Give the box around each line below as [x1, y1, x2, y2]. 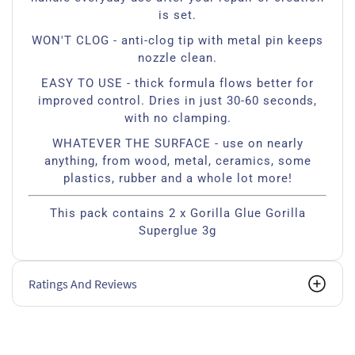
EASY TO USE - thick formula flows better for [41, 76, 314, 90]
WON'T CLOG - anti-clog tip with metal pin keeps [32, 33, 323, 48]
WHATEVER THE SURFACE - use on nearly [52, 136, 303, 151]
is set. [158, 8, 197, 22]
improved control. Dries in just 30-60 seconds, [38, 94, 317, 108]
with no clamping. [124, 111, 231, 125]
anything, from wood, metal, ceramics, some [44, 154, 311, 168]
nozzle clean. [138, 51, 217, 65]
